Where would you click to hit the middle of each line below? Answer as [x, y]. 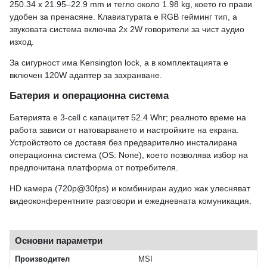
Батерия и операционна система [89, 96]
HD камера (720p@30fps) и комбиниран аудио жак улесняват [130, 189]
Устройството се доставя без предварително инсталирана [123, 142]
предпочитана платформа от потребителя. [94, 167]
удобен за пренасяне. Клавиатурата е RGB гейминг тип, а [123, 17]
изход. [22, 42]
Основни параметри [59, 241]
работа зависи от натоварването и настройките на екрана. [124, 130]
